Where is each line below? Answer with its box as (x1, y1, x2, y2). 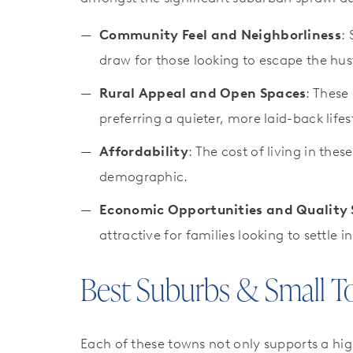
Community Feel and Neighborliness (99, 26, 341, 43)
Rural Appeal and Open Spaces (99, 84, 307, 101)
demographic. (99, 168, 188, 184)
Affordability (99, 143, 188, 159)
